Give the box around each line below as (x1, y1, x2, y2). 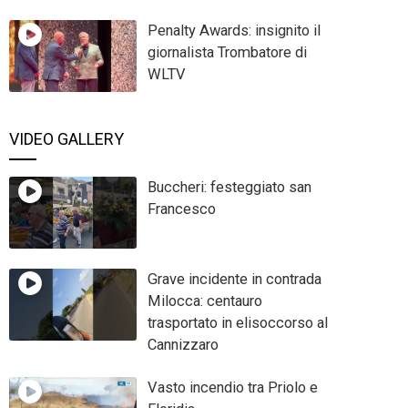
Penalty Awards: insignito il (147, 21, 321, 39)
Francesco (147, 199, 216, 218)
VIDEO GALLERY (9, 128, 124, 148)
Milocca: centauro (147, 292, 262, 311)
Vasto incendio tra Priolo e (147, 378, 318, 396)
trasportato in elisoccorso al (147, 314, 328, 332)
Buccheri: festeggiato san (147, 178, 311, 196)
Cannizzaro (147, 336, 219, 354)
